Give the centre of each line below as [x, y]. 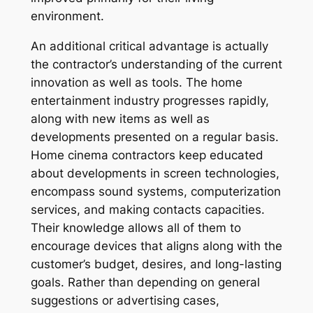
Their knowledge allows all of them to [136, 227]
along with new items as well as [120, 118]
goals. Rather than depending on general [145, 282]
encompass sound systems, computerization [155, 191]
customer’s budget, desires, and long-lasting [156, 264]
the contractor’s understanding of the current [156, 64]
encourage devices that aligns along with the [156, 246]
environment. [67, 16]
